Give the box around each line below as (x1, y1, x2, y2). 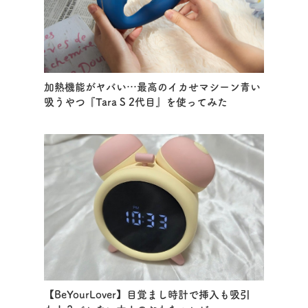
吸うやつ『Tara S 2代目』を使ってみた (44, 96, 228, 107)
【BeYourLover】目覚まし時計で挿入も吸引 (44, 289, 250, 300)
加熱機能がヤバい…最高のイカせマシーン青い (44, 81, 261, 92)
